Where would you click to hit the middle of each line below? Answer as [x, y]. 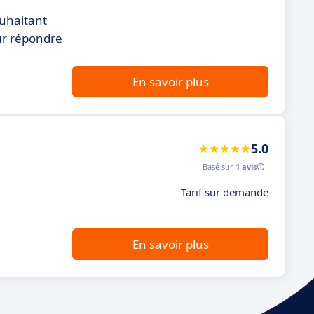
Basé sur [219, 166]
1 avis [246, 166]
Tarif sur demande [225, 192]
